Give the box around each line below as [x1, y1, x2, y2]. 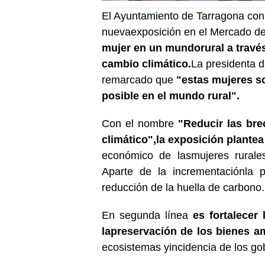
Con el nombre [102, 117, 178, 130]
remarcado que [102, 73, 176, 86]
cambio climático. [102, 57, 191, 70]
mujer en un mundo [102, 41, 201, 54]
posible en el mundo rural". [102, 89, 240, 102]
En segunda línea [102, 209, 193, 221]
